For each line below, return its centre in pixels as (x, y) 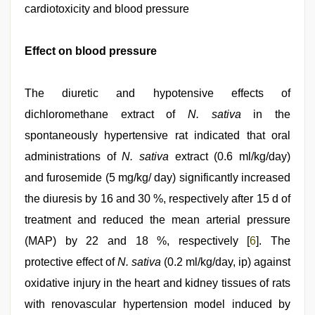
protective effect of (71, 262)
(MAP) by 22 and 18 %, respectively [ (137, 241)
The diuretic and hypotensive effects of (157, 94)
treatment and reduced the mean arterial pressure (157, 220)
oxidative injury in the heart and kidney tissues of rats (157, 283)
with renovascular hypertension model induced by (157, 304)
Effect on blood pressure (91, 51)
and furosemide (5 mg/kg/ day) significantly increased (157, 178)
